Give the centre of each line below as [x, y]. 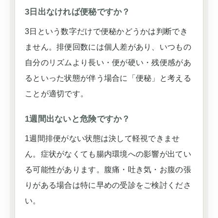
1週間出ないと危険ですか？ [78, 119]
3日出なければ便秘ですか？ [78, 12]
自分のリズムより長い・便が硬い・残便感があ [108, 63]
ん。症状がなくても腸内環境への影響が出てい [108, 154]
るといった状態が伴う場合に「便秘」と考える [108, 78]
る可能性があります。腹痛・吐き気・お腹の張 [108, 170]
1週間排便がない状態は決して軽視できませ [102, 138]
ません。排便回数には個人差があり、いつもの [108, 47]
